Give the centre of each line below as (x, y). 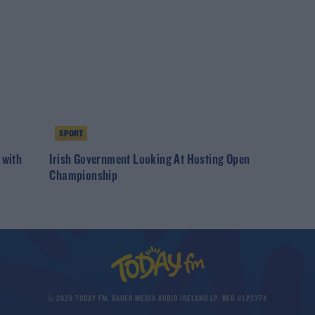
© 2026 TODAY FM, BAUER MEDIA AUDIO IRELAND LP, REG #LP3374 (157, 298)
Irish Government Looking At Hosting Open (150, 160)
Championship (84, 176)
